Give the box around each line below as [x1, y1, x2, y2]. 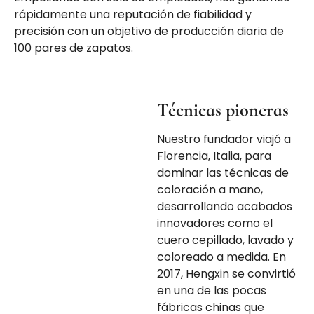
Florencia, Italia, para [157, 147, 271, 164]
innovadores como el [157, 214, 273, 231]
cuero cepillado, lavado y [157, 231, 294, 248]
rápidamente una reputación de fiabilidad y [14, 6, 252, 22]
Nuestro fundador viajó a [157, 130, 291, 147]
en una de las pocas [157, 282, 266, 299]
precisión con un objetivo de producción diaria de [14, 22, 284, 39]
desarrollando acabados [157, 198, 292, 214]
